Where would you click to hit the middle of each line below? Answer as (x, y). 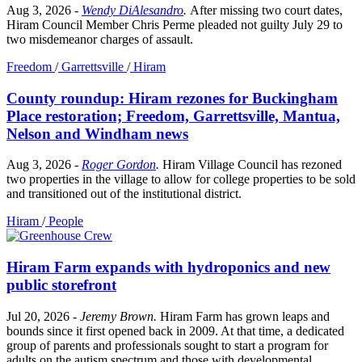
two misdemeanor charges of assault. (100, 39)
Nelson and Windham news (97, 133)
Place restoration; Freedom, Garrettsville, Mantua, (173, 116)
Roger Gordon (119, 165)
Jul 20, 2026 (40, 316)
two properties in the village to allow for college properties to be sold (181, 179)
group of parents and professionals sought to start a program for (167, 345)
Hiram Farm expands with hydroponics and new (168, 267)
